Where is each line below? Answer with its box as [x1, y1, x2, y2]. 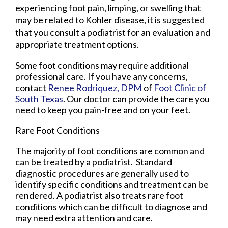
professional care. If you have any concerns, [15, 70, 188, 82]
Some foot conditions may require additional [15, 59, 189, 71]
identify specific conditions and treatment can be [15, 178, 209, 190]
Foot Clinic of [154, 81, 206, 93]
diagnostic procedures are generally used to [15, 167, 189, 179]
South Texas [15, 93, 63, 104]
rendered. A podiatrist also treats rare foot [15, 189, 183, 201]
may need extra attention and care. [15, 212, 154, 223]
